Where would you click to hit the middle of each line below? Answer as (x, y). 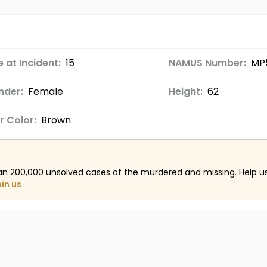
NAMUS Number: (207, 63)
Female (45, 91)
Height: (185, 91)
